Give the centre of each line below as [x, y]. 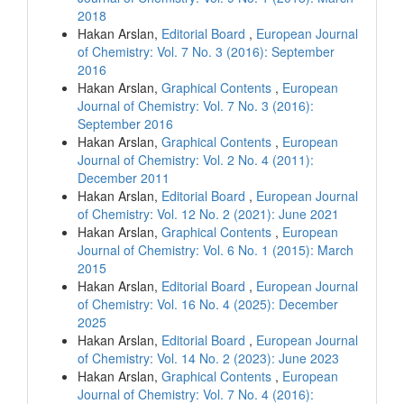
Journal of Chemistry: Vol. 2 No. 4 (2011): [196, 159]
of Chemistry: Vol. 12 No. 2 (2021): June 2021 [208, 213]
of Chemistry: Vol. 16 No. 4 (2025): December [208, 303]
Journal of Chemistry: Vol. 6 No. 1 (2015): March [216, 249]
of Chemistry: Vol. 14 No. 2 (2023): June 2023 [208, 358]
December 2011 [124, 177]
